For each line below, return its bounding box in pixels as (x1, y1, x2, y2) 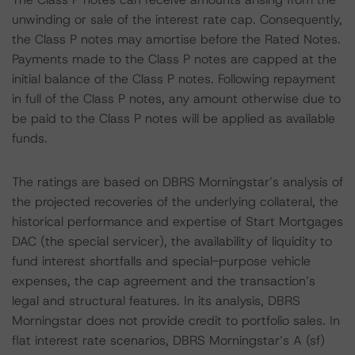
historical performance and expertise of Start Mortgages (12, 213, 343, 230)
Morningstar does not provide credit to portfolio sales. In (12, 312, 340, 329)
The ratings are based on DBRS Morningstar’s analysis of (12, 174, 343, 190)
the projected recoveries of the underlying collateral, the (12, 193, 338, 210)
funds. (12, 130, 48, 147)
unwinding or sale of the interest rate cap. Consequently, (12, 11, 342, 28)
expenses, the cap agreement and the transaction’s (12, 273, 315, 289)
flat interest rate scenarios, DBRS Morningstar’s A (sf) (12, 332, 325, 349)
